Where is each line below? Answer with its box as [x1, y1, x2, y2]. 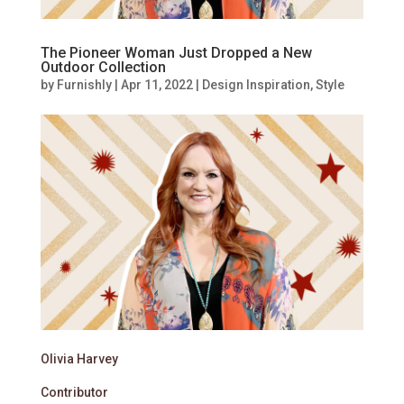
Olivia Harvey [40, 351, 118, 366]
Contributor [40, 384, 108, 399]
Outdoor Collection [40, 58, 166, 76]
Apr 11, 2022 [120, 77, 193, 92]
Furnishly [56, 77, 112, 92]
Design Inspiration [201, 77, 310, 92]
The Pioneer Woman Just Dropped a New [40, 43, 312, 61]
